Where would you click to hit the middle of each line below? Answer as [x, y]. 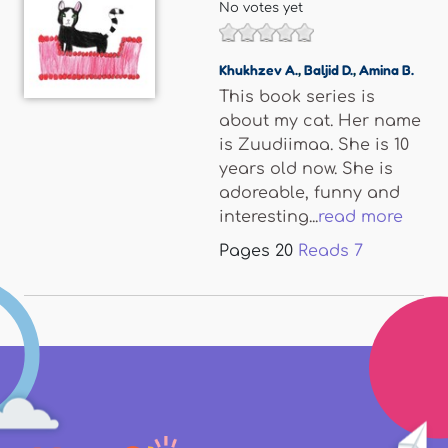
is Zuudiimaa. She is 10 [314, 145]
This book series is [297, 97]
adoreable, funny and [309, 193]
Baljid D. [328, 69]
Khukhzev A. [258, 69]
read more [360, 217]
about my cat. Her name [320, 121]
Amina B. [386, 69]
